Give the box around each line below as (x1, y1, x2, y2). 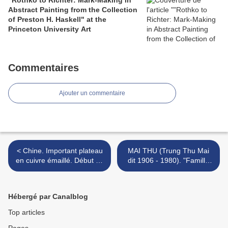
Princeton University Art (8, 25, 91, 34)
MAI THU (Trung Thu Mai (128, 147, 209, 155)
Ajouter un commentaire (59, 90, 125, 97)
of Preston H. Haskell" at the (8, 15, 106, 24)
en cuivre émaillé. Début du (15, 156, 104, 165)
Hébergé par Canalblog (8, 192, 88, 201)
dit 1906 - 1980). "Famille (128, 156, 209, 165)
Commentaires (8, 62, 79, 74)
